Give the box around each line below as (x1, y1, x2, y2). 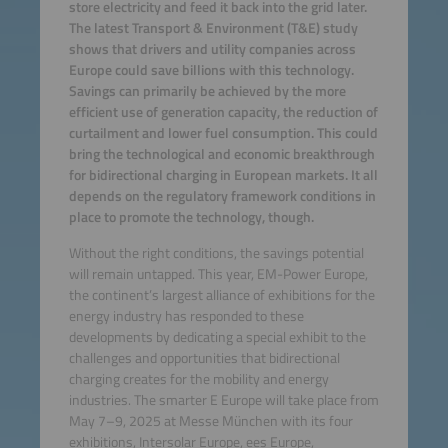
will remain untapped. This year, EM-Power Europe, (68, 262, 368, 285)
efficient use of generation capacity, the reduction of (68, 101, 378, 124)
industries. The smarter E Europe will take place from (68, 388, 379, 411)
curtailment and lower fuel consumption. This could (68, 122, 378, 145)
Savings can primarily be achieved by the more (68, 80, 346, 103)
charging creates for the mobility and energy (68, 367, 329, 390)
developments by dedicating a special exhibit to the (68, 325, 366, 348)
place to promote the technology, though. (68, 206, 314, 229)
